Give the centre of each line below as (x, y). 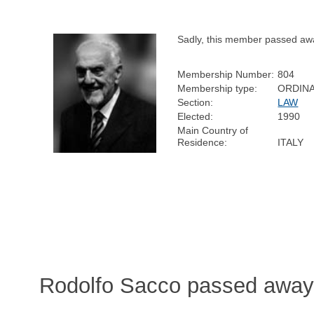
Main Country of (213, 130)
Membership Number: (226, 74)
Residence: (203, 142)
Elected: (196, 116)
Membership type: (218, 88)
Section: (196, 102)
